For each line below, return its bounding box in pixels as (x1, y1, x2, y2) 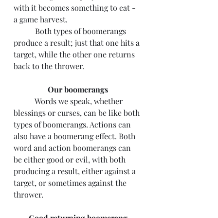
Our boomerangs (48, 84, 108, 94)
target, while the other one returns (14, 49, 137, 59)
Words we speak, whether (14, 96, 33, 106)
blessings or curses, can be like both (14, 108, 142, 118)
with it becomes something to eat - (14, 2, 138, 13)
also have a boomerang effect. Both (14, 131, 137, 141)
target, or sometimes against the (14, 178, 128, 188)
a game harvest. (14, 14, 68, 24)
